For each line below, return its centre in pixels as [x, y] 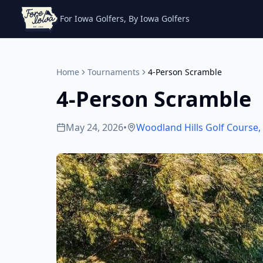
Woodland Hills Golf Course [197, 127]
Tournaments [114, 72]
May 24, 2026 [95, 127]
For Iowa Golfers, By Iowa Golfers [125, 18]
